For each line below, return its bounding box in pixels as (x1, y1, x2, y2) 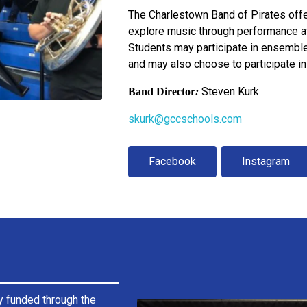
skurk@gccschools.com (128, 112, 243, 125)
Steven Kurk (201, 84, 260, 98)
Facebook (149, 154, 197, 168)
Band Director (128, 85, 196, 97)
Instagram (242, 154, 291, 168)
